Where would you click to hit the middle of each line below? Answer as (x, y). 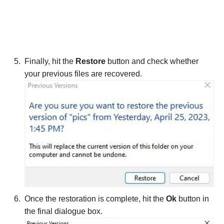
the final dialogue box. (63, 211)
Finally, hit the (50, 61)
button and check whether (153, 61)
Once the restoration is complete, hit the (95, 198)
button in (194, 198)
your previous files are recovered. (83, 73)
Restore (91, 61)
